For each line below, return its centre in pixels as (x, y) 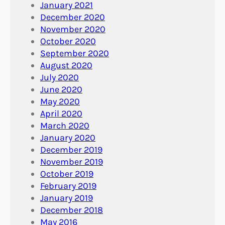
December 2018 (72, 210)
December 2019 (71, 149)
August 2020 (66, 65)
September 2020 (75, 53)
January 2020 (68, 137)
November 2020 (73, 29)
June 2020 (61, 89)
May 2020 (60, 101)
